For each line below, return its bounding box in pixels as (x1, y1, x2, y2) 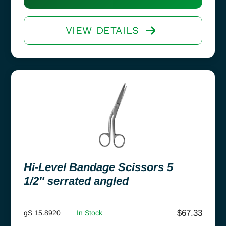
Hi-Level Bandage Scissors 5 (24, 160, 173, 174)
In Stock (77, 208, 102, 217)
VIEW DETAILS (65, 24, 139, 36)
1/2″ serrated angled (24, 174, 129, 187)
